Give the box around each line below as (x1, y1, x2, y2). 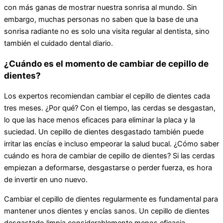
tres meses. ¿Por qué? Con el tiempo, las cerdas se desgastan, (4, 104, 216, 113)
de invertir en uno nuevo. (4, 175, 88, 185)
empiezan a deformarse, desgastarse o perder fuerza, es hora (4, 163, 212, 173)
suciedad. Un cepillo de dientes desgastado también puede (4, 127, 204, 137)
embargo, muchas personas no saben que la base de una (4, 14, 198, 24)
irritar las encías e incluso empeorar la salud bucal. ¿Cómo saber (4, 139, 219, 149)
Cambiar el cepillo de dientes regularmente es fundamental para (4, 194, 218, 204)
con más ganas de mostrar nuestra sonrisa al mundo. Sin (4, 2, 197, 12)
